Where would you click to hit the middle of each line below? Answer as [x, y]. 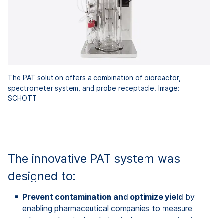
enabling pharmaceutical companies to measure [107, 208]
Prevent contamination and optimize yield [103, 196]
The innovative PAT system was [94, 158]
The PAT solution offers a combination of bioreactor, [94, 77]
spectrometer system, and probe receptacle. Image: [94, 88]
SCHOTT [22, 98]
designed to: [42, 176]
